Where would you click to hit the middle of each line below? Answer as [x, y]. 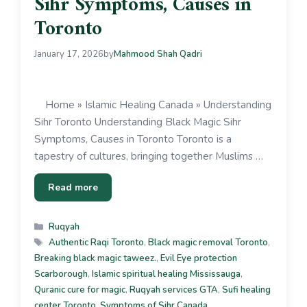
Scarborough [61, 274]
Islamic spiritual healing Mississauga [166, 274]
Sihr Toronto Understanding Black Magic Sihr [138, 122]
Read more [73, 188]
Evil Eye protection [199, 259]
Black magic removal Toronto [208, 243]
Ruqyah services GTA [174, 290]
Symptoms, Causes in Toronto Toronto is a [133, 139]
